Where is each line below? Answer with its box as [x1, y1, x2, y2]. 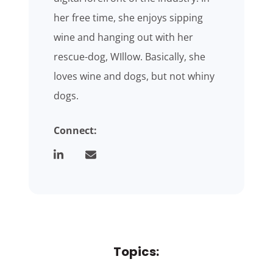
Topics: [113, 243, 160, 261]
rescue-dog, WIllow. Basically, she [54, 50, 206, 64]
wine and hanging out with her [54, 30, 194, 44]
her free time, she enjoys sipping [54, 11, 204, 25]
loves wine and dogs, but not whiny [54, 69, 215, 83]
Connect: [54, 124, 97, 138]
